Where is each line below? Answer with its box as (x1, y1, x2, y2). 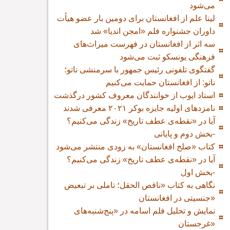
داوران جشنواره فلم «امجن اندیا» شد (90, 27, 216, 35)
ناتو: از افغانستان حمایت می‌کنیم (106, 78, 216, 87)
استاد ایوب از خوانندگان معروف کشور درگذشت (54, 91, 216, 100)
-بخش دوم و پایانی (154, 129, 216, 138)
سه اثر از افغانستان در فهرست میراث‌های (73, 40, 216, 48)
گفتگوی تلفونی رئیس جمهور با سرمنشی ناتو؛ (64, 65, 216, 74)
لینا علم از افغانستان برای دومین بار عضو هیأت (57, 14, 216, 23)
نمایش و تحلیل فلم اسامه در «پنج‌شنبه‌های (74, 206, 216, 215)
